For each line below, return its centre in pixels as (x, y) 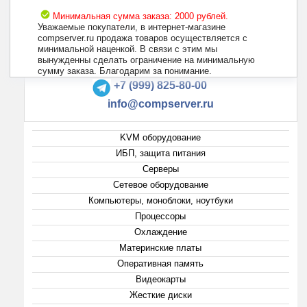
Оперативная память (161, 263)
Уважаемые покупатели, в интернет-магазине (132, 27)
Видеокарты (160, 279)
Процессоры (161, 216)
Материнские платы (161, 247)
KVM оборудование (161, 137)
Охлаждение (160, 232)
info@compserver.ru (160, 103)
